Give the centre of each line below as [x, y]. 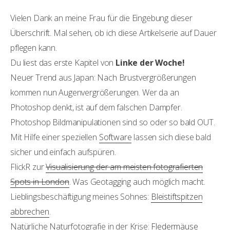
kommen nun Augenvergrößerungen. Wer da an [95, 93]
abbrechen [30, 212]
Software [115, 137]
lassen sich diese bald [171, 137]
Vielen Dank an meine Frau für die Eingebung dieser [101, 18]
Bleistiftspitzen [177, 197]
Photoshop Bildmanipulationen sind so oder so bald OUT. [113, 122]
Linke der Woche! [150, 63]
